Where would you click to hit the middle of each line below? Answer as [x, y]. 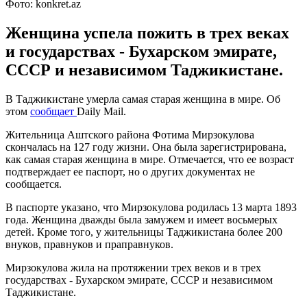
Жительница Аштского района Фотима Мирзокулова [130, 134]
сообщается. [34, 184]
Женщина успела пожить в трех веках [147, 33]
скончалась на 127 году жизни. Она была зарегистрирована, [146, 147]
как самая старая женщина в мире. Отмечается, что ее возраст [150, 159]
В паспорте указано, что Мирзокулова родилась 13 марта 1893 [151, 207]
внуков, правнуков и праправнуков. [89, 244]
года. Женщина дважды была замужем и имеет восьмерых [142, 219]
